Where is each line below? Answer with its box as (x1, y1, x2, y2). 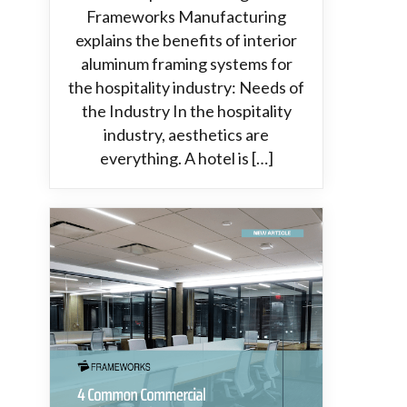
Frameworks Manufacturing (86, 6, 286, 26)
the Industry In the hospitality (81, 101, 292, 121)
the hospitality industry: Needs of (68, 77, 304, 97)
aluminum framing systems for (80, 54, 293, 74)
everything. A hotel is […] (99, 148, 273, 168)
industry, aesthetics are (104, 124, 269, 144)
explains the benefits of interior (75, 30, 297, 50)
